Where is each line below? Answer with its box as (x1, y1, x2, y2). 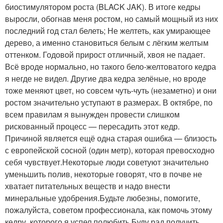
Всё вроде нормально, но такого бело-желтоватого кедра (5, 60, 216, 72)
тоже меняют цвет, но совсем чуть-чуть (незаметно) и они (5, 84, 217, 96)
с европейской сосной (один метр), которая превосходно (5, 144, 215, 156)
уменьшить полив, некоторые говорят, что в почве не (5, 168, 202, 180)
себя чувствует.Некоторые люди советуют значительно (5, 156, 209, 168)
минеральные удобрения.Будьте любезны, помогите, (5, 192, 200, 204)
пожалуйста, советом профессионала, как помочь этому (5, 204, 212, 216)
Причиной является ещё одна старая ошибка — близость (5, 132, 217, 144)
